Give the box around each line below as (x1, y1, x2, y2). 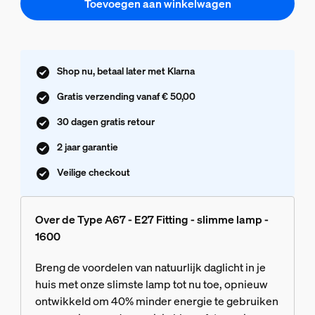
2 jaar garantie (56, 139, 118, 153)
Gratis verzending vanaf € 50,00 (56, 89, 195, 103)
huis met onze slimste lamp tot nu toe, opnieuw (34, 276, 268, 292)
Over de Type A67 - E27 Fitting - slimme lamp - (34, 211, 269, 227)
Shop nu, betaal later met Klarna (56, 63, 195, 77)
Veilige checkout (56, 165, 130, 179)
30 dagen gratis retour (56, 114, 155, 128)
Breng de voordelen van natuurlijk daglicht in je (34, 259, 266, 275)
